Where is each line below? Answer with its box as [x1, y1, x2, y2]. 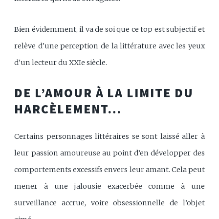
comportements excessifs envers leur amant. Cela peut [14, 165, 205, 175]
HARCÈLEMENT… [14, 101, 122, 117]
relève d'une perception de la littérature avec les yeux [14, 41, 205, 50]
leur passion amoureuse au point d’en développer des [14, 149, 205, 158]
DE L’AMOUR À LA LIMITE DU [14, 85, 194, 101]
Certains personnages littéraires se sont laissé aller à [14, 132, 205, 141]
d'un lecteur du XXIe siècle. [14, 58, 108, 67]
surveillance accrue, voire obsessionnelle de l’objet [14, 198, 205, 208]
